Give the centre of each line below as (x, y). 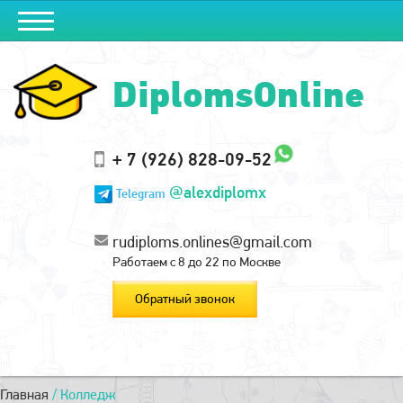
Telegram (141, 193)
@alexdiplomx (218, 192)
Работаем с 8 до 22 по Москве (197, 262)
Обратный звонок (185, 299)
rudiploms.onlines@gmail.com (212, 242)
